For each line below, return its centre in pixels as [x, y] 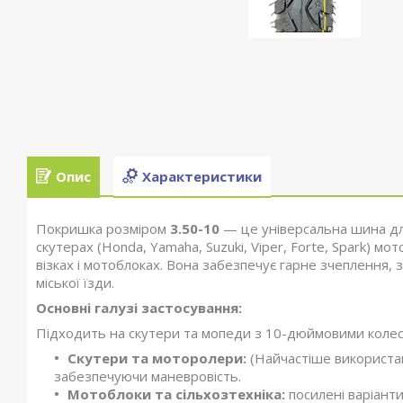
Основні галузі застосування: [139, 308]
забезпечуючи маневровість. [148, 376]
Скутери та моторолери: [157, 358]
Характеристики [202, 176]
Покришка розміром [103, 229]
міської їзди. [77, 283]
